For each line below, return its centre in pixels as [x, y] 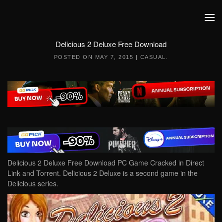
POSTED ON [74, 57]
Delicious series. [33, 184]
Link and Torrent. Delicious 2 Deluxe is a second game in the [103, 173]
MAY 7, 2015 [114, 57]
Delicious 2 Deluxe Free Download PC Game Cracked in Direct [106, 163]
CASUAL [153, 57]
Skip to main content [54, 27]
